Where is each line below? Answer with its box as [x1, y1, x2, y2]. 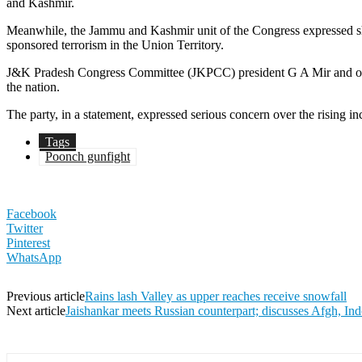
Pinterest [6, 236, 50, 250]
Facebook [6, 207, 57, 221]
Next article [6, 304, 65, 318]
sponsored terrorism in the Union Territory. [6, 38, 224, 53]
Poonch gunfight [45, 149, 130, 164]
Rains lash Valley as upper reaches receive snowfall [85, 289, 347, 304]
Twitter [6, 221, 43, 236]
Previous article [6, 289, 85, 304]
